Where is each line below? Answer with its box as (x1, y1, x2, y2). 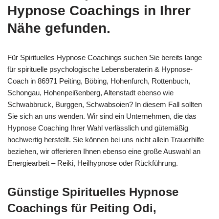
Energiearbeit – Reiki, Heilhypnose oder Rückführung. (7, 158, 178, 167)
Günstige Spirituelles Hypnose (7, 185, 178, 198)
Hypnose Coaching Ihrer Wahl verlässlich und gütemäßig (7, 123, 188, 132)
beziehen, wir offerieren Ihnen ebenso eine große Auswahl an (7, 147, 200, 155)
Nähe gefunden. (7, 20, 110, 36)
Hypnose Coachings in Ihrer (7, 2, 191, 18)
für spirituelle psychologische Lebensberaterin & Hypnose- (7, 65, 193, 73)
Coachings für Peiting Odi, (7, 201, 156, 215)
